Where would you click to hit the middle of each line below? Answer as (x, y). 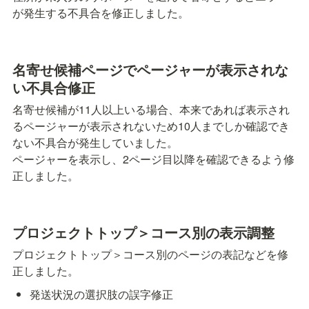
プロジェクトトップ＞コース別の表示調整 (143, 232)
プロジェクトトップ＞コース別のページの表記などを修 (150, 255)
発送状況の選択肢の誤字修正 (102, 295)
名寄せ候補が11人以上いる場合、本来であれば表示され (151, 110)
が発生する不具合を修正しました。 (101, 13)
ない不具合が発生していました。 (95, 143)
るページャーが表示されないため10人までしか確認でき (151, 126)
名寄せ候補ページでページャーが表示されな (150, 70)
